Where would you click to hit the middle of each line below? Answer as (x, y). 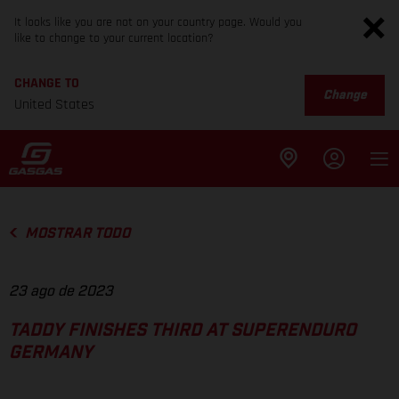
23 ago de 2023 (61, 292)
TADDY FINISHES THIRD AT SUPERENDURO (183, 331)
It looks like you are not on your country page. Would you (158, 22)
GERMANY (51, 353)
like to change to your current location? (114, 38)
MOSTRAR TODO (77, 233)
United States (54, 105)
